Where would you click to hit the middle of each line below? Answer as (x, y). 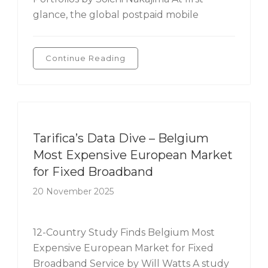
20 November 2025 (73, 191)
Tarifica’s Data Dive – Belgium (121, 138)
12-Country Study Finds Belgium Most (124, 232)
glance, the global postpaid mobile (116, 15)
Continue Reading (86, 58)
